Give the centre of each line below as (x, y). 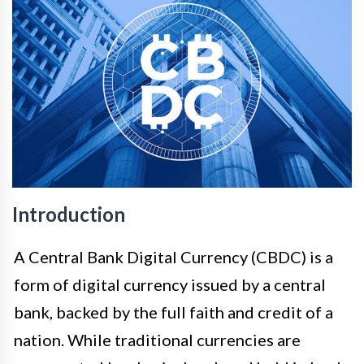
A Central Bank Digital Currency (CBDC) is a (173, 257)
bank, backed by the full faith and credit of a (173, 312)
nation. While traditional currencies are (157, 340)
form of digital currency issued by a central (170, 285)
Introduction (69, 214)
